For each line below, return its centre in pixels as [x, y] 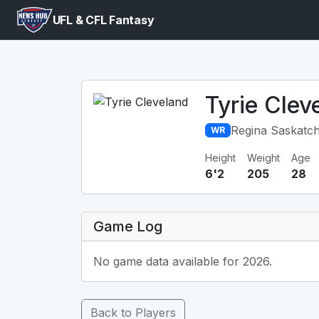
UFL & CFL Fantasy [103, 20]
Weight [263, 158]
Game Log [128, 226]
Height [220, 158]
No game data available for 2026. [183, 261]
